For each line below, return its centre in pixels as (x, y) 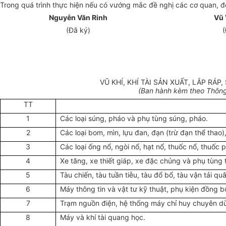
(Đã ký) (78, 30)
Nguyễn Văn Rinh (78, 18)
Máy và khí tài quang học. (102, 217)
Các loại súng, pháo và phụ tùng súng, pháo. (134, 119)
